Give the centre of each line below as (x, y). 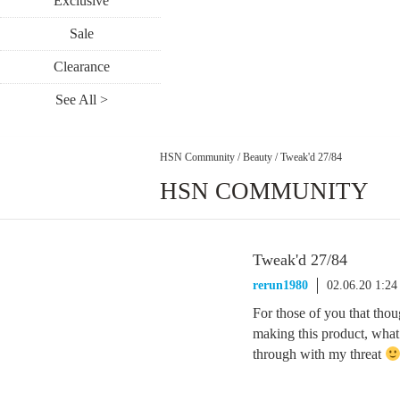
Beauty (258, 157)
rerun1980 (280, 285)
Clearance (81, 67)
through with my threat (319, 354)
